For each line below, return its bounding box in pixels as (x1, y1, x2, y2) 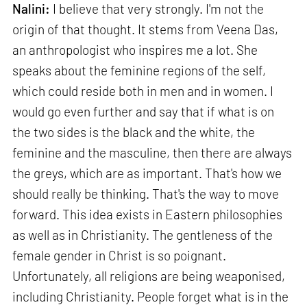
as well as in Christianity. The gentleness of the (12, 226, 273, 243)
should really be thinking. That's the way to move (12, 185, 280, 201)
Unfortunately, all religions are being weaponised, (12, 267, 286, 284)
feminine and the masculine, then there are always (12, 144, 293, 160)
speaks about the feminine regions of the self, (12, 62, 267, 78)
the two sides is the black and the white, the (12, 123, 256, 140)
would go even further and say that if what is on (12, 103, 275, 119)
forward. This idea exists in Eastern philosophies (12, 206, 283, 222)
